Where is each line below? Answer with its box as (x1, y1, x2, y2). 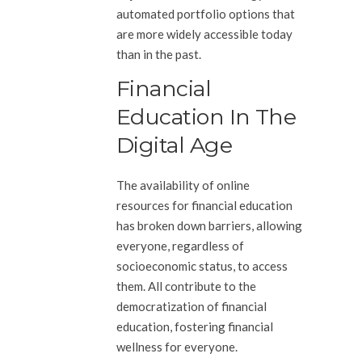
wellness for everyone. (116, 339, 238, 354)
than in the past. (116, 47, 201, 61)
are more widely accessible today (116, 27, 293, 41)
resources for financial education (116, 198, 293, 213)
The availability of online (116, 178, 250, 192)
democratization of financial (116, 299, 267, 314)
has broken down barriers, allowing (116, 218, 302, 233)
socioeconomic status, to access (116, 259, 288, 273)
